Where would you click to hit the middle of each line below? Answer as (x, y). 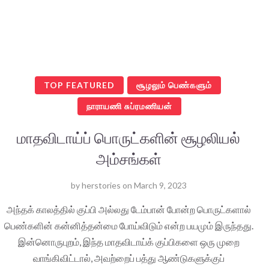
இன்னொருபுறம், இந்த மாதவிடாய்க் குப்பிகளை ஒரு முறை (128, 241)
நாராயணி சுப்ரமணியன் (129, 106)
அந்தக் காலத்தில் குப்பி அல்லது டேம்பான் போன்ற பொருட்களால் (128, 209)
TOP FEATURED (79, 85)
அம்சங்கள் (128, 158)
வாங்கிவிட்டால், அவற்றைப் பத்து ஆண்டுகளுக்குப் (128, 258)
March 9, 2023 (160, 185)
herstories (101, 185)
